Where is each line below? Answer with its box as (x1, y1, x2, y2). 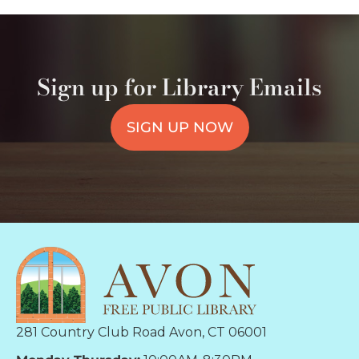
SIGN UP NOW (126, 119, 233, 137)
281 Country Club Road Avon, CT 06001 (16, 324, 267, 340)
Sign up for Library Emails (37, 70, 322, 105)
